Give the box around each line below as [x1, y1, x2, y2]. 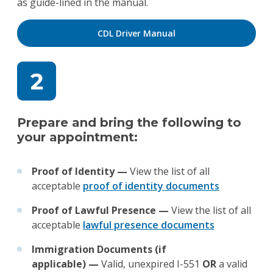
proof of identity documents [83, 179, 219, 193]
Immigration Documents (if [32, 243, 166, 256]
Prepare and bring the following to [17, 115, 241, 130]
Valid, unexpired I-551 [101, 257, 202, 271]
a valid [216, 257, 247, 271]
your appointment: [17, 130, 141, 144]
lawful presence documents [83, 218, 214, 232]
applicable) [32, 257, 86, 271]
